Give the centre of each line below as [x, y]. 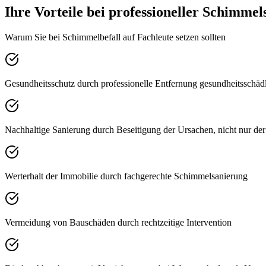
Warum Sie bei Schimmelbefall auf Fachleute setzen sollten [115, 37]
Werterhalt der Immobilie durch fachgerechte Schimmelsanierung [126, 176]
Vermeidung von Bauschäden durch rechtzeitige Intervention [118, 223]
